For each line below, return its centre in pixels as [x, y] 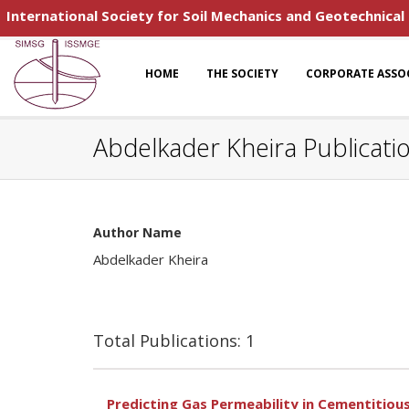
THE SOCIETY [242, 73]
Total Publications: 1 [174, 341]
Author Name [137, 232]
